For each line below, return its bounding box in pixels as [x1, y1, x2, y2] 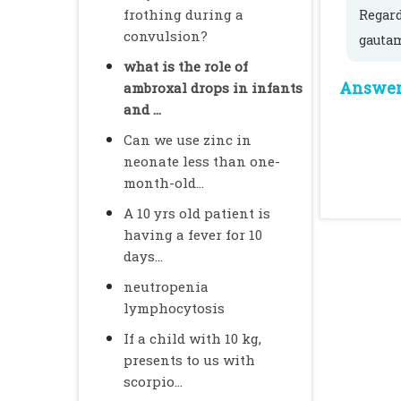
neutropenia [124, 277, 209, 295]
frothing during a [124, 5, 243, 23]
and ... [124, 100, 161, 118]
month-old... [124, 174, 204, 192]
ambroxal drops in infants [124, 79, 303, 97]
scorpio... [124, 372, 183, 390]
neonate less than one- [124, 152, 280, 170]
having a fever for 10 [124, 226, 262, 243]
